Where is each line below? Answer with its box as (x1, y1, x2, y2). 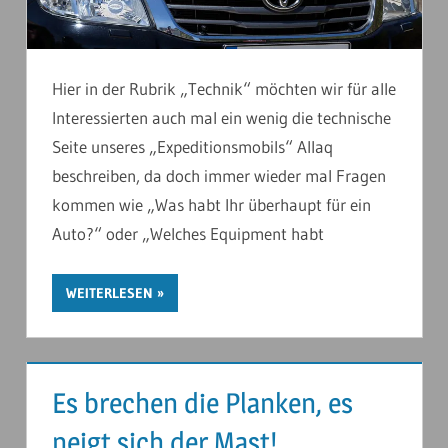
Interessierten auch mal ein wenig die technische (52, 107, 391, 129)
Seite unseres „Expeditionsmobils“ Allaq (52, 136, 333, 158)
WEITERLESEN (66, 283, 153, 302)
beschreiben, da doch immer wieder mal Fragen (52, 165, 386, 187)
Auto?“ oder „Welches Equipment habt (52, 223, 324, 245)
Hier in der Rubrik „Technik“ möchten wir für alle (52, 78, 396, 100)
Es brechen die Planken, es (52, 385, 353, 420)
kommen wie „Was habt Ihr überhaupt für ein (52, 194, 371, 216)
